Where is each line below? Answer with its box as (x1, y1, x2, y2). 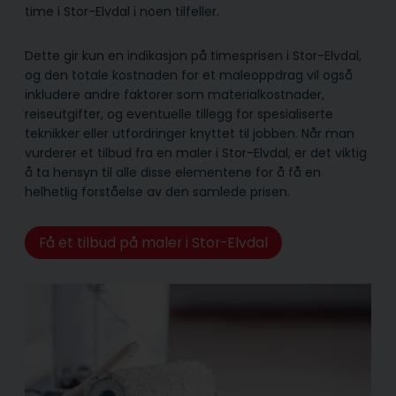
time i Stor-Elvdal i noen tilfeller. (25, 2, 219, 20)
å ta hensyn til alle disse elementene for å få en (25, 163, 321, 181)
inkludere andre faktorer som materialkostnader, (25, 85, 324, 103)
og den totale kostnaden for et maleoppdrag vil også (25, 65, 353, 84)
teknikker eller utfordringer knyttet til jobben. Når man (25, 124, 354, 142)
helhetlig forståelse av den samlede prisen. (25, 182, 290, 201)
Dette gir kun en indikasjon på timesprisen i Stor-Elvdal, (25, 46, 362, 65)
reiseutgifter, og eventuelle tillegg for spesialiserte (25, 104, 333, 123)
